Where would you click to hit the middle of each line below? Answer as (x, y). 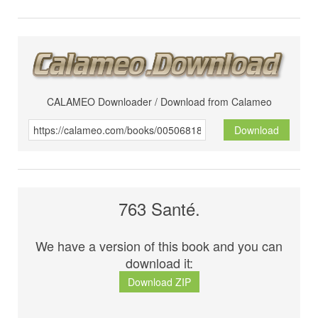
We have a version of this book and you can (159, 246)
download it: (159, 263)
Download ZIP (159, 282)
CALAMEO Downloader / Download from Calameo (159, 102)
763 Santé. (159, 209)
